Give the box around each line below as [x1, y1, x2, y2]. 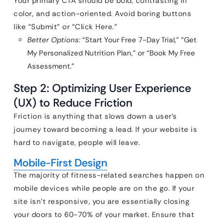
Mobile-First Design [14, 156, 107, 170]
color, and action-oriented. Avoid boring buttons [14, 9, 191, 18]
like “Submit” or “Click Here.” [14, 22, 117, 32]
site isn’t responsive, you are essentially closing [14, 197, 189, 206]
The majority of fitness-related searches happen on [14, 170, 204, 180]
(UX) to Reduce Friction [14, 95, 132, 110]
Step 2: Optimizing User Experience [14, 81, 191, 95]
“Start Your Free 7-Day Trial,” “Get [80, 35, 197, 45]
